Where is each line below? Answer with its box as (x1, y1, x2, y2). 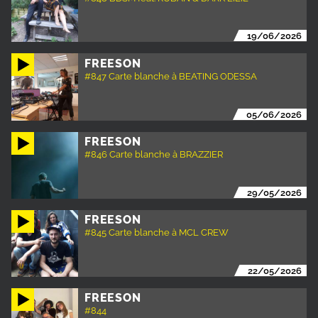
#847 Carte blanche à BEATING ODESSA (84, 70, 258, 82)
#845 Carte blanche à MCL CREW (84, 226, 229, 238)
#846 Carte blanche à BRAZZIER (84, 148, 224, 160)
